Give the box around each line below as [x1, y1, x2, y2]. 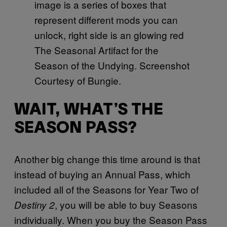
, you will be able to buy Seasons [55, 197, 198, 211]
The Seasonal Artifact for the [34, 43, 159, 57]
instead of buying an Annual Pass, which [14, 167, 191, 181]
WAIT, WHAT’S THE [14, 103, 163, 118]
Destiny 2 [14, 198, 55, 211]
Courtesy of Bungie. [34, 73, 121, 87]
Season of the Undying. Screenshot [34, 58, 190, 72]
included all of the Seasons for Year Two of [14, 182, 199, 196]
